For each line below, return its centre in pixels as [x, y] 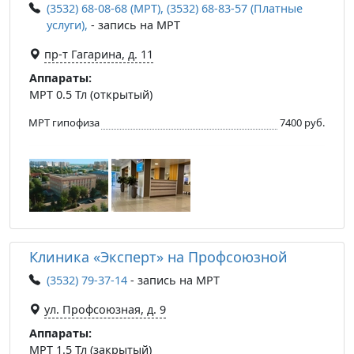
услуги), [67, 24]
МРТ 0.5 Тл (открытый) [91, 94]
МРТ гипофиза [64, 122]
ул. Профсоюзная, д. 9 [105, 309]
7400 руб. [302, 122]
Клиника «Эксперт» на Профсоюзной [158, 256]
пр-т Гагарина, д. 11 [99, 54]
